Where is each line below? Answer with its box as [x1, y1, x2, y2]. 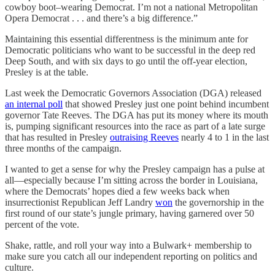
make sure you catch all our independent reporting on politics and [5, 251, 257, 261]
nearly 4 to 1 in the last [179, 132, 269, 142]
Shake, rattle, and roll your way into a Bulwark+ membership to [5, 240, 252, 250]
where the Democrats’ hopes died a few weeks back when [5, 186, 230, 196]
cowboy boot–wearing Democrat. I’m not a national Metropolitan [5, 2, 258, 12]
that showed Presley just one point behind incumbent [63, 99, 269, 109]
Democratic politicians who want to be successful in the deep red [5, 45, 255, 55]
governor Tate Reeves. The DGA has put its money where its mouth [5, 110, 268, 120]
